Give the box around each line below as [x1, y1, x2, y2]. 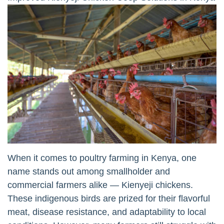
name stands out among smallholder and [7, 166, 170, 177]
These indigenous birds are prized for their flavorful [7, 193, 210, 204]
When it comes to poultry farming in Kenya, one [7, 153, 196, 163]
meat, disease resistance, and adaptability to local [7, 207, 206, 217]
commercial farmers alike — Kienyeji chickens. [7, 180, 193, 190]
